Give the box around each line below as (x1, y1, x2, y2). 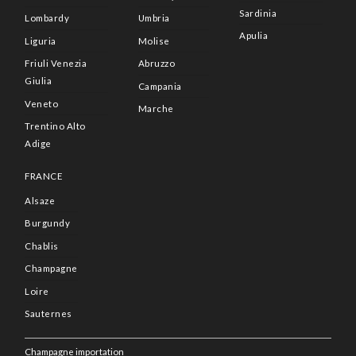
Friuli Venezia (25, 58, 87, 69)
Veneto (25, 98, 59, 109)
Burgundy (25, 218, 71, 229)
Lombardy (25, 13, 70, 24)
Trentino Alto (25, 121, 86, 132)
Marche (137, 103, 174, 114)
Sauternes (25, 308, 72, 319)
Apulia (239, 30, 269, 41)
